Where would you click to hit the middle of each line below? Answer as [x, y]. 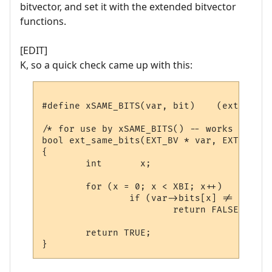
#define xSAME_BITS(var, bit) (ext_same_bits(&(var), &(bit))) [119, 106]
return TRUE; [97, 233]
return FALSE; [143, 209]
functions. [43, 22]
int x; [97, 163]
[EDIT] [34, 51]
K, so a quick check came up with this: [106, 65]
